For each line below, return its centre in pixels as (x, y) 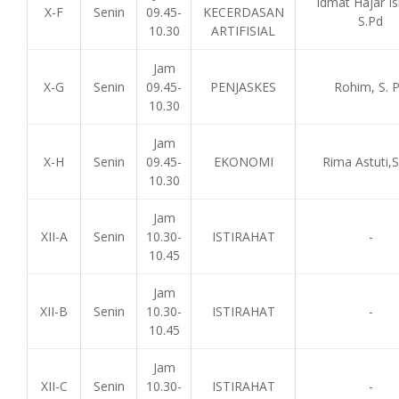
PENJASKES (243, 87)
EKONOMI (243, 162)
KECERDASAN (243, 12)
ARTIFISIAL (243, 31)
